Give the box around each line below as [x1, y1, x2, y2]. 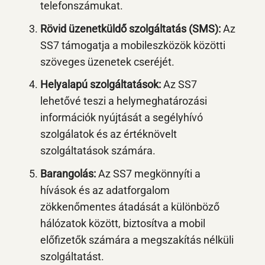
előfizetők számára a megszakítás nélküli [40, 234, 234, 246]
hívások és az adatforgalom [40, 184, 170, 196]
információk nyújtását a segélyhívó [40, 112, 203, 124]
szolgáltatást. [40, 250, 104, 263]
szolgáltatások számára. [40, 145, 156, 157]
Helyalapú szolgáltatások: [40, 79, 161, 91]
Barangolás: [40, 167, 96, 180]
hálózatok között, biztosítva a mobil [40, 217, 205, 230]
